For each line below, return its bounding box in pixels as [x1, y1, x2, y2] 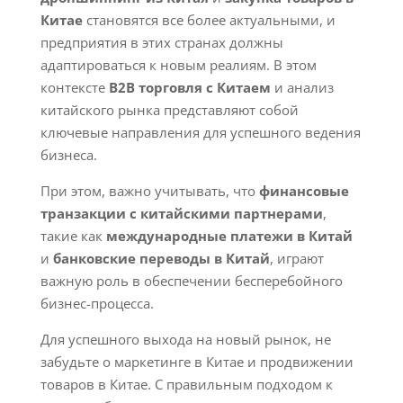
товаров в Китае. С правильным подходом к [40, 375, 333, 393]
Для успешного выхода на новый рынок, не [40, 330, 331, 348]
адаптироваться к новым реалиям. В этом [40, 56, 317, 74]
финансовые [258, 182, 349, 200]
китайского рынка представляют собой [40, 101, 299, 119]
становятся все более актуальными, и [82, 11, 336, 29]
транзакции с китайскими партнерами [40, 204, 323, 222]
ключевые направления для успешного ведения [40, 123, 361, 141]
